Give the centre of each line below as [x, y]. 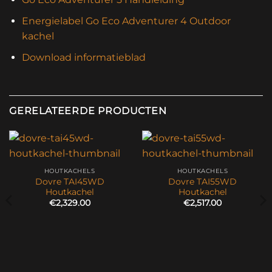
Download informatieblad [83, 57]
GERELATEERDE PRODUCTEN [88, 111]
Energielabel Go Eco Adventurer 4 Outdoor [126, 21]
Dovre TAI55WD [202, 181]
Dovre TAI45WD [70, 181]
